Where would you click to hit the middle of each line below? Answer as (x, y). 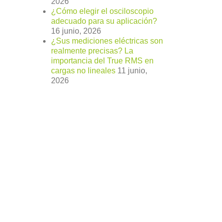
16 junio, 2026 (76, 31)
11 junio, (132, 71)
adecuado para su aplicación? (104, 21)
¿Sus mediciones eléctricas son (107, 41)
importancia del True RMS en (102, 61)
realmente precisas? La (92, 51)
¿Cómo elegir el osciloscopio (102, 11)
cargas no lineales (83, 71)
